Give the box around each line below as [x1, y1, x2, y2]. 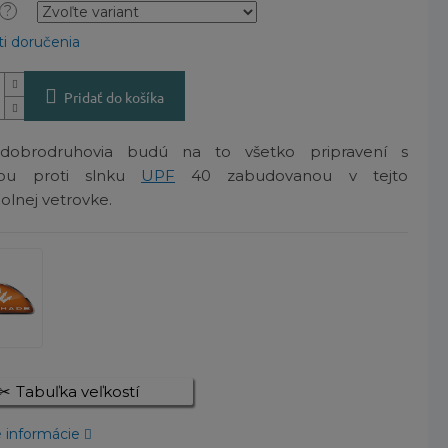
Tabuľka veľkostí [15, 382, 139, 402]
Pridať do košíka [64, 88, 165, 107]
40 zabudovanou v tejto [175, 166, 408, 186]
